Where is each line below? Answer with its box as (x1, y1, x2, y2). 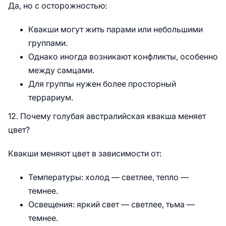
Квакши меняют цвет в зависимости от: (8, 149, 161, 158)
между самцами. (28, 66, 94, 75)
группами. (28, 39, 68, 47)
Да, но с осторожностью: (8, 2, 107, 10)
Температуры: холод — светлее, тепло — (28, 173, 189, 182)
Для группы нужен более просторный (28, 80, 176, 88)
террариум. (28, 93, 73, 102)
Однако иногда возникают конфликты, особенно (28, 52, 218, 61)
